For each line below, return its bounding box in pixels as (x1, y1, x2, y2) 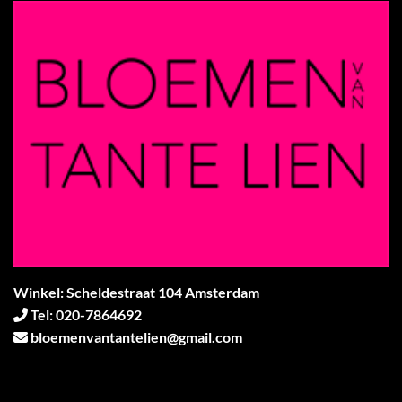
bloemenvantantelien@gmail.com (31, 328, 242, 345)
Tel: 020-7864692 (28, 305, 142, 323)
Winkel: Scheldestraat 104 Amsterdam (13, 283, 259, 301)
